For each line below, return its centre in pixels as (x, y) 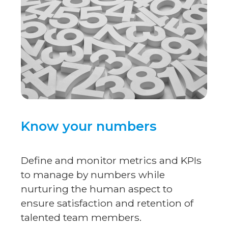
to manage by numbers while (93, 174)
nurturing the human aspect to (97, 189)
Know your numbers (89, 126)
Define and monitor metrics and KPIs (111, 160)
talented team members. (81, 217)
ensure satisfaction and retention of (107, 203)
